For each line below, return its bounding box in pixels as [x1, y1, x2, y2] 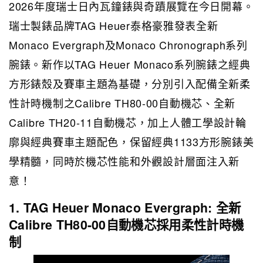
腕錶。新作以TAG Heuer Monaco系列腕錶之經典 [9, 56, 251, 72]
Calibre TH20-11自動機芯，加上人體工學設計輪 [9, 114, 247, 130]
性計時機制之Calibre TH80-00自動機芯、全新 [9, 95, 236, 110]
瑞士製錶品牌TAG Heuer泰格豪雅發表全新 [9, 17, 218, 33]
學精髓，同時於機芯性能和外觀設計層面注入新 [9, 153, 240, 168]
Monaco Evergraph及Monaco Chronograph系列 [9, 36, 248, 52]
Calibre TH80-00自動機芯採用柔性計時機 [9, 215, 244, 234]
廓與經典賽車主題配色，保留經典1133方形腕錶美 [9, 133, 254, 149]
